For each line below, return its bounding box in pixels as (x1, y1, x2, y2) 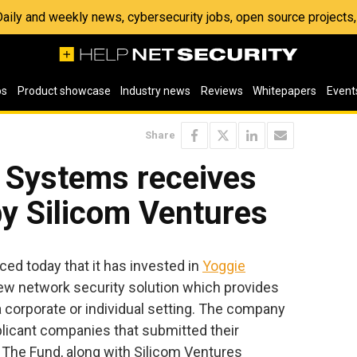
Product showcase (17, 84, 111, 97)
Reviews (200, 84, 243, 97)
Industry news (120, 84, 191, 97)
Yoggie (202, 257, 245, 274)
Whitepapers (253, 84, 317, 97)
